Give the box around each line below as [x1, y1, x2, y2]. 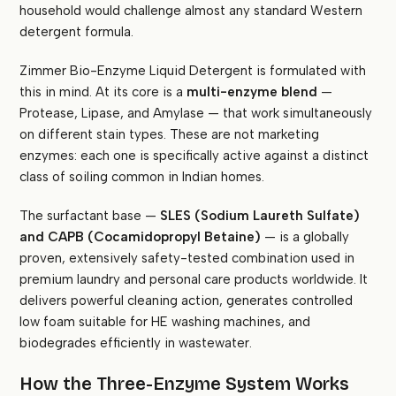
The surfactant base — [19, 208, 161, 225]
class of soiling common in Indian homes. [19, 169, 265, 186]
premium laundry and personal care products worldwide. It [19, 271, 369, 288]
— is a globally [261, 229, 350, 246]
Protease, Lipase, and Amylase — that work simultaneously [19, 105, 373, 122]
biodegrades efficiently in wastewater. [19, 335, 253, 352]
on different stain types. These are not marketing [19, 126, 320, 143]
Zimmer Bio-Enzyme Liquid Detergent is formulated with [19, 63, 367, 80]
